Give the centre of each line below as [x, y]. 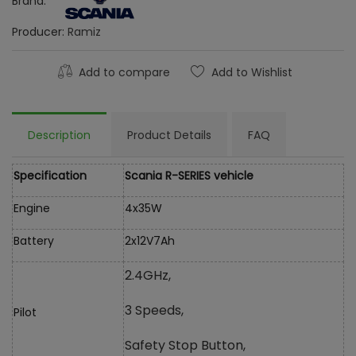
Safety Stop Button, [185, 345]
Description [59, 135]
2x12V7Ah [150, 240]
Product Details [169, 135]
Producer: [40, 31]
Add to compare [122, 72]
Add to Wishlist [252, 72]
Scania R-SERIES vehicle [189, 175]
